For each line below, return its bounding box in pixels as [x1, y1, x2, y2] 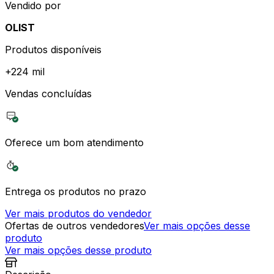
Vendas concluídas [5, 87, 92, 100]
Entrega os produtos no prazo [5, 185, 146, 198]
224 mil [11, 65, 45, 78]
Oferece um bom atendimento [5, 136, 144, 149]
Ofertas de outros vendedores [5, 219, 144, 232]
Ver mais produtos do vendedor [5, 207, 152, 220]
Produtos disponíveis [5, 43, 102, 56]
